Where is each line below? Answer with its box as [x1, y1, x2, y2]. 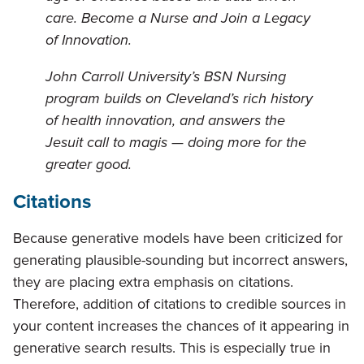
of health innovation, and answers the [45, 110, 285, 132]
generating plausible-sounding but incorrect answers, [13, 249, 348, 271]
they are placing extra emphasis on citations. [13, 271, 293, 293]
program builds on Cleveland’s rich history [45, 88, 313, 110]
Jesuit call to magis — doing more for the [45, 132, 306, 154]
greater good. [45, 154, 132, 175]
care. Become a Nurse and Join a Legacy [45, 7, 310, 29]
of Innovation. [45, 29, 132, 51]
